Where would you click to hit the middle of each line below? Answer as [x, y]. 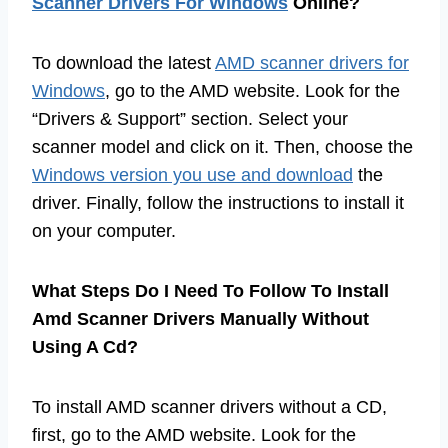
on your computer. [104, 230]
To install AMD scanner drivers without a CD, [209, 406]
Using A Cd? [85, 346]
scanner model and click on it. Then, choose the [222, 146]
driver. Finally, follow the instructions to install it [218, 202]
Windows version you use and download [192, 174]
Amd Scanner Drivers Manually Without [200, 318]
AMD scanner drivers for [312, 62]
